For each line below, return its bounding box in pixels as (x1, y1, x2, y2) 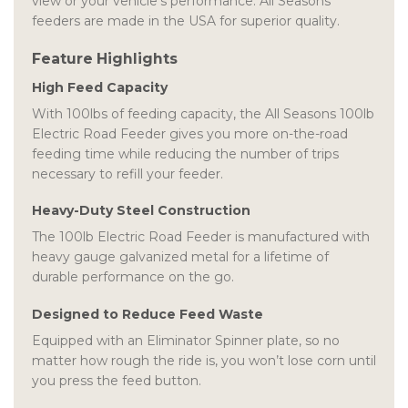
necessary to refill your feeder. (32, 166, 223, 183)
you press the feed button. (32, 372, 201, 389)
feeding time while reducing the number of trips (32, 146, 339, 163)
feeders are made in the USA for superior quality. (32, 13, 340, 30)
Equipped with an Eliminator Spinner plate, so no (32, 331, 340, 349)
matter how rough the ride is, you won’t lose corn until (32, 352, 376, 369)
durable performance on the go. (32, 269, 234, 286)
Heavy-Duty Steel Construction (32, 202, 250, 219)
